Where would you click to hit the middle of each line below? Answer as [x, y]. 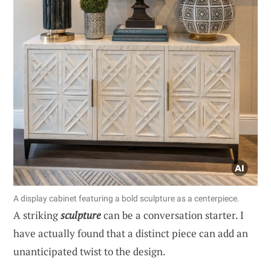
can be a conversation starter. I [172, 215]
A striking [37, 215]
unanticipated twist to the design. [90, 251]
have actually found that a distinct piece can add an [131, 233]
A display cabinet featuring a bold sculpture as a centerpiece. [126, 198]
